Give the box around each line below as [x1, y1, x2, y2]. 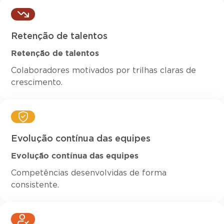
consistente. [11, 181, 59, 189]
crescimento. [11, 78, 62, 87]
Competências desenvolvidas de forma [11, 169, 166, 177]
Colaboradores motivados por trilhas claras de [11, 66, 196, 75]
